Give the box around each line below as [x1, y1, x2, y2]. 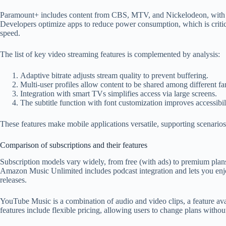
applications [91, 119, 129, 128]
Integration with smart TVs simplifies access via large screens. [20, 89, 217, 98]
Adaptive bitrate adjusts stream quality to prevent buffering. [20, 71, 208, 80]
